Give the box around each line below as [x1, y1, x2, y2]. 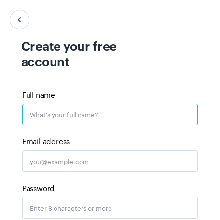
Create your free [21, 36, 117, 54]
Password [22, 183, 55, 193]
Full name [22, 89, 55, 100]
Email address [22, 136, 70, 146]
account [21, 52, 70, 69]
